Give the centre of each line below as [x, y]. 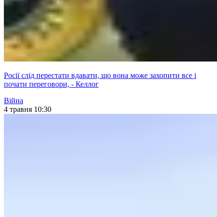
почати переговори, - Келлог [51, 84]
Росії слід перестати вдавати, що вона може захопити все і [100, 76]
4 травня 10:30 [28, 109]
